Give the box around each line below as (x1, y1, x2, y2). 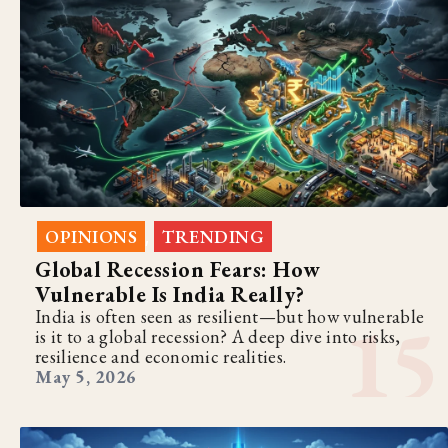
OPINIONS (45, 224, 137, 248)
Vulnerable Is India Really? (35, 279, 305, 309)
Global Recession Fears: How (35, 254, 321, 284)
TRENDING (162, 224, 264, 248)
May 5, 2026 (35, 364, 137, 388)
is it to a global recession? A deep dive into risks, (35, 324, 401, 348)
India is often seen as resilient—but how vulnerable (35, 304, 425, 328)
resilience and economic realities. (35, 344, 287, 368)
